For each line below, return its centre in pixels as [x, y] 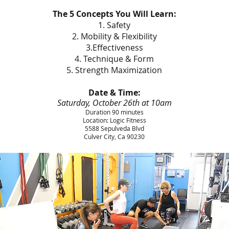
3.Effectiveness [114, 48]
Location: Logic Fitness [114, 120]
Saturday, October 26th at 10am [114, 103]
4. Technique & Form [114, 59]
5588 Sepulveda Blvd [114, 128]
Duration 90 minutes [114, 112]
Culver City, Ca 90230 [114, 136]
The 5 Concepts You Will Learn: [114, 14]
